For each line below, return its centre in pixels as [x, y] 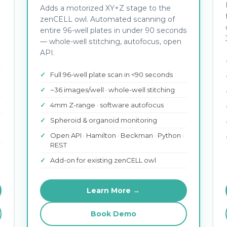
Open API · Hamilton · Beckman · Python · [117, 135]
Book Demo [113, 214]
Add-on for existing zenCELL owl [103, 160]
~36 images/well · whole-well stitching [112, 90]
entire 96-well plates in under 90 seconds [113, 30]
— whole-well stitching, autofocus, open [110, 42]
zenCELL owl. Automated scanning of [107, 19]
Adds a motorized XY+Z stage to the [105, 8]
